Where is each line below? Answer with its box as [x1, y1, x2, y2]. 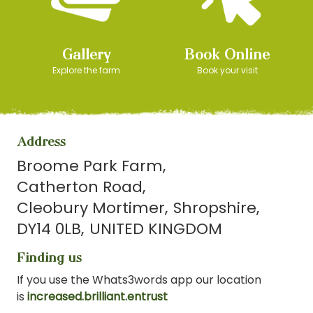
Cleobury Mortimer [17, 196, 165, 219]
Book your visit [196, 64, 258, 76]
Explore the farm [52, 64, 120, 76]
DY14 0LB [17, 217, 81, 240]
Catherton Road [17, 175, 143, 198]
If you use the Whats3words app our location [17, 271, 261, 288]
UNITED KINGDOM [89, 217, 222, 240]
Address [17, 130, 66, 152]
